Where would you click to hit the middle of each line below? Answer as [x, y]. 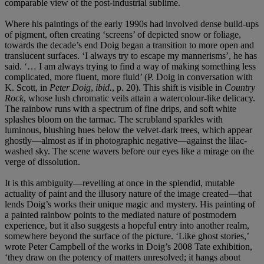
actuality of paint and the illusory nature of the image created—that [128, 193]
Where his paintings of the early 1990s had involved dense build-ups [132, 24]
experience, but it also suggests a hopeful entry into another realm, [127, 225]
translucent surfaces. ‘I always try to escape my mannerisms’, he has [131, 55]
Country [240, 87]
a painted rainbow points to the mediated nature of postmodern [121, 214]
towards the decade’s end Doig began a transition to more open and [129, 45]
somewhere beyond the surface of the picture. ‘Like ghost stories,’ [127, 236]
